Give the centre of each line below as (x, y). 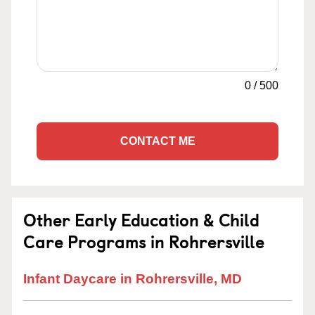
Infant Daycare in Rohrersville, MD (133, 279)
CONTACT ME (157, 141)
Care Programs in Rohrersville (144, 241)
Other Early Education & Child (141, 219)
